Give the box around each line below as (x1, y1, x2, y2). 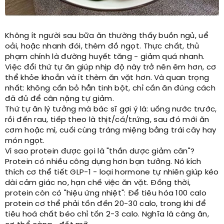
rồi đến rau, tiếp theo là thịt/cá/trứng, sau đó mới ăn (5, 116, 209, 124)
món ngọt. (5, 137, 45, 145)
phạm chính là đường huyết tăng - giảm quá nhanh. (5, 53, 205, 61)
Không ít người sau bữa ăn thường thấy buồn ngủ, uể (5, 32, 208, 40)
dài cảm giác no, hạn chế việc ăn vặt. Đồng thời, (5, 179, 191, 187)
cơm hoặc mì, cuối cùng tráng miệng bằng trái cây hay (5, 126, 216, 135)
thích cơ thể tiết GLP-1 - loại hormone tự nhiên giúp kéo (5, 168, 219, 177)
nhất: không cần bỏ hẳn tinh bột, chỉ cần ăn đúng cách (5, 84, 215, 93)
